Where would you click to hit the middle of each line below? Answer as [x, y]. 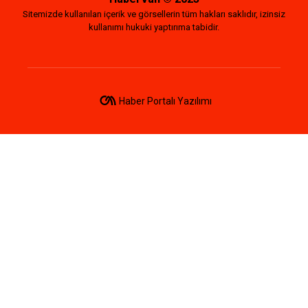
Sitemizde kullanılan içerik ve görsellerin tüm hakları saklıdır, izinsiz [154, 14]
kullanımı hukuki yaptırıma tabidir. [154, 27]
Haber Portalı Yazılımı [166, 101]
